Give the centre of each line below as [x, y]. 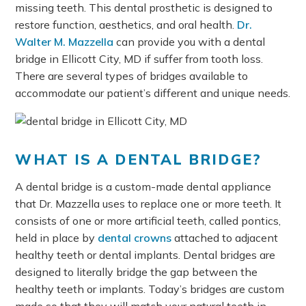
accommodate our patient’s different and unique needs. [153, 93]
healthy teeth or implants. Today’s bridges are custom [150, 289]
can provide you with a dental [190, 42]
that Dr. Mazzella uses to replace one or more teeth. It [149, 203]
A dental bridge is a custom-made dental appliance [143, 186]
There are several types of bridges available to [132, 76]
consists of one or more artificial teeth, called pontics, [148, 220]
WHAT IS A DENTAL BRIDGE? [138, 159]
